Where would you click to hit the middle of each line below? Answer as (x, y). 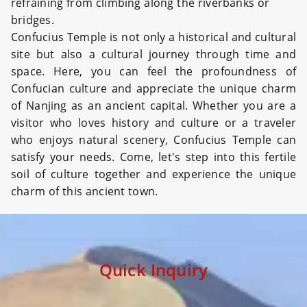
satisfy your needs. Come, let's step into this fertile (153, 157)
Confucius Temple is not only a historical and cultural (153, 37)
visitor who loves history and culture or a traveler (153, 123)
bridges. (33, 20)
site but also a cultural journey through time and (153, 54)
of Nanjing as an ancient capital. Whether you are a (153, 106)
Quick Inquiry (153, 270)
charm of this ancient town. (85, 192)
